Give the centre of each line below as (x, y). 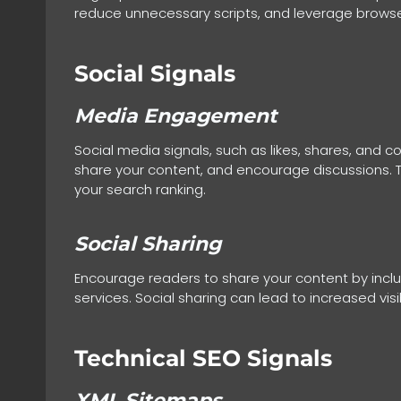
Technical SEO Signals (203, 358)
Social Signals (155, 73)
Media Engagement (176, 116)
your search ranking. (140, 190)
